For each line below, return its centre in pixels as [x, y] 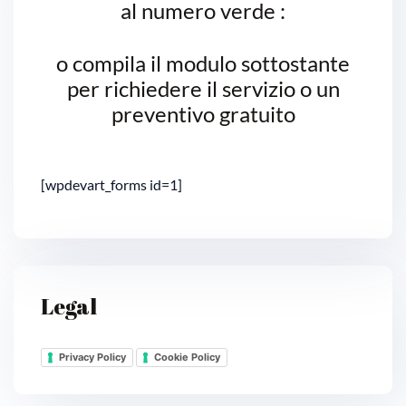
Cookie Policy [187, 357]
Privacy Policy [92, 357]
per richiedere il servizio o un [203, 89]
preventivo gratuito [203, 114]
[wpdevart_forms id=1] [111, 185]
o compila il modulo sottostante [203, 63]
